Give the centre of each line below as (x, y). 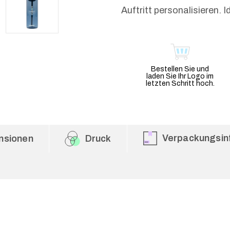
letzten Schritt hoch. (180, 83)
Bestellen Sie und (180, 69)
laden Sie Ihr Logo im (180, 76)
